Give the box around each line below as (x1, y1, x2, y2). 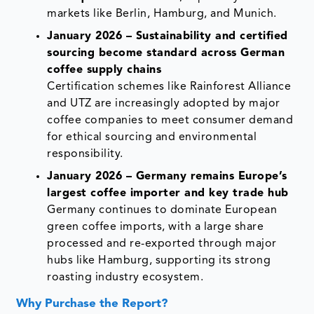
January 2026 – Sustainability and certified (47, 31, 288, 43)
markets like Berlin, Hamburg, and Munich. (47, 8, 277, 20)
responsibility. (47, 149, 123, 161)
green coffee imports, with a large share (47, 221, 264, 233)
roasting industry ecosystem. (47, 272, 204, 284)
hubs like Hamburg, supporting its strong (47, 255, 271, 267)
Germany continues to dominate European (47, 205, 278, 217)
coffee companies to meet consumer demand (47, 115, 294, 127)
